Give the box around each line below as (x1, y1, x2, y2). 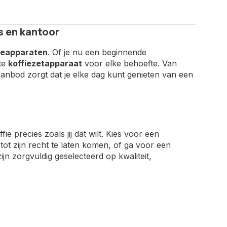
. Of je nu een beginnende (47, 47, 146, 57)
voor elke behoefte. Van (82, 58, 177, 68)
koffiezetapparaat (8, 58, 82, 68)
